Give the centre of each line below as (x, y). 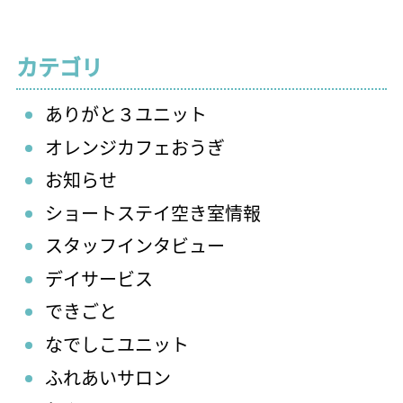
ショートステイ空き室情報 (153, 212)
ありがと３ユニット (126, 113)
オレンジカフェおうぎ (135, 147)
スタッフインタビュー (135, 246)
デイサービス (99, 278)
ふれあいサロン (108, 377)
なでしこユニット (117, 345)
